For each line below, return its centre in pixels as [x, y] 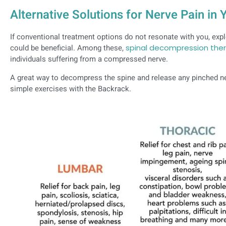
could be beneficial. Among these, [68, 48]
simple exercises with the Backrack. [71, 89]
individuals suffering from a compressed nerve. [89, 59]
